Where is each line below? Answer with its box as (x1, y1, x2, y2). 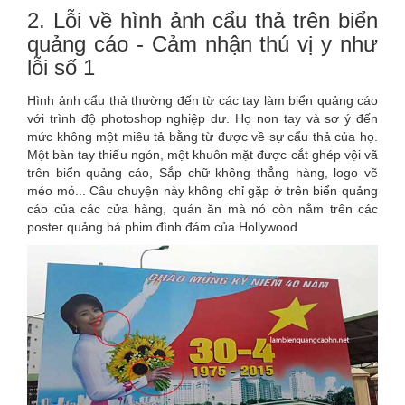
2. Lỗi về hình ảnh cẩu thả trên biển (27, 7, 378, 33)
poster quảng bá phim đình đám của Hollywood (27, 219, 297, 234)
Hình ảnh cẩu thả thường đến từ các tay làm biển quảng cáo (27, 92, 378, 108)
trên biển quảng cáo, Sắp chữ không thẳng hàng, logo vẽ (27, 165, 378, 180)
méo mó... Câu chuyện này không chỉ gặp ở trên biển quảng (27, 183, 378, 198)
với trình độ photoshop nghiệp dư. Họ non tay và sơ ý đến (27, 110, 378, 126)
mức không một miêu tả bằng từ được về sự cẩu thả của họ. (27, 128, 378, 144)
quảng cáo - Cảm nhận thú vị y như (27, 31, 378, 56)
